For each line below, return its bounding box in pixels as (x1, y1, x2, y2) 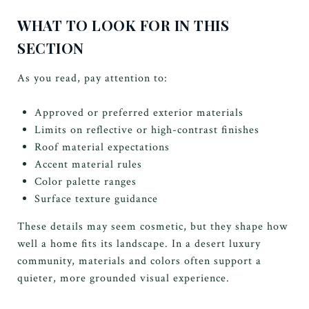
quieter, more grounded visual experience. (17, 270, 230, 286)
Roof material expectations (34, 139, 170, 154)
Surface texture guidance (34, 191, 158, 206)
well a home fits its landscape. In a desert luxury (17, 236, 261, 251)
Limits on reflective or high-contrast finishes (34, 122, 259, 137)
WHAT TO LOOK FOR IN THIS (17, 14, 229, 34)
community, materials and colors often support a (17, 253, 261, 268)
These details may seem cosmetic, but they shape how (17, 219, 288, 234)
